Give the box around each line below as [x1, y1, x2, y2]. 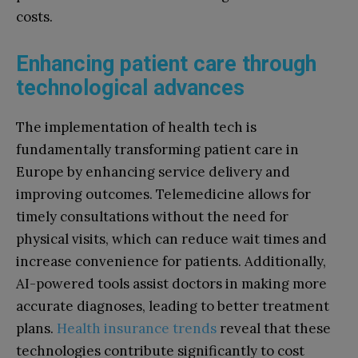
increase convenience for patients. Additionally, [16, 252, 326, 270]
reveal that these [217, 319, 331, 337]
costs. [16, 7, 53, 26]
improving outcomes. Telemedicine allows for [16, 185, 311, 203]
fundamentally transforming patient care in [16, 140, 299, 158]
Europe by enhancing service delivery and [16, 162, 290, 181]
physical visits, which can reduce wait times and [16, 229, 327, 248]
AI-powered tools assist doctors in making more [16, 274, 327, 292]
